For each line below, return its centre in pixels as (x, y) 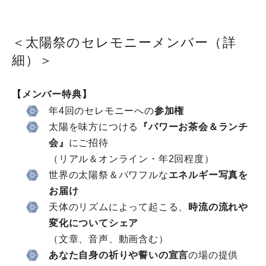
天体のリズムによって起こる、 (119, 207)
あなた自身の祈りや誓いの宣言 (119, 255)
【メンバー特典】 (52, 94)
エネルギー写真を (208, 175)
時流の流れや (218, 207)
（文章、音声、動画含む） (109, 239)
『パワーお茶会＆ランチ (194, 127)
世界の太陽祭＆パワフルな (109, 175)
